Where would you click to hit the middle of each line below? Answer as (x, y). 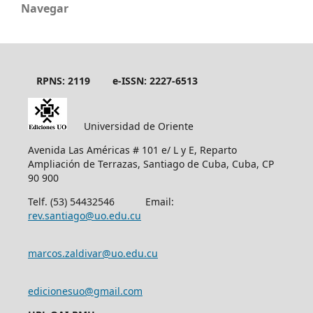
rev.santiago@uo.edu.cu (84, 215)
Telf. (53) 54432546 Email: (101, 201)
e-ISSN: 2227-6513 (155, 80)
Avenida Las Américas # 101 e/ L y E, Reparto (132, 150)
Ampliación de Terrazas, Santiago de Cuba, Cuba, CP (151, 163)
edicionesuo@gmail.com (85, 291)
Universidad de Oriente (143, 126)
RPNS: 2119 (63, 80)
